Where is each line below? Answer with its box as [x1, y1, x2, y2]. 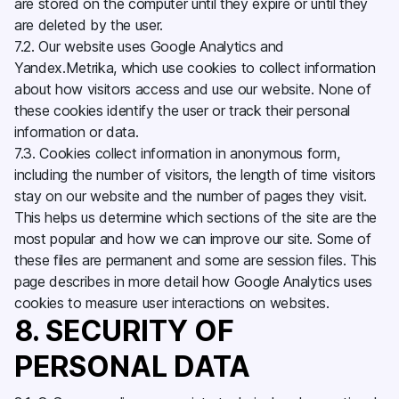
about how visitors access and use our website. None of [14, 80, 371, 98]
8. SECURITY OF [14, 313, 234, 348]
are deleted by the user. [14, 16, 167, 34]
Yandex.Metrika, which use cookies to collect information [14, 59, 376, 77]
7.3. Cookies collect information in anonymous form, [14, 144, 340, 162]
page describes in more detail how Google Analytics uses [14, 273, 372, 290]
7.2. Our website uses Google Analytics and [14, 37, 285, 55]
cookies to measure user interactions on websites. [14, 294, 334, 312]
